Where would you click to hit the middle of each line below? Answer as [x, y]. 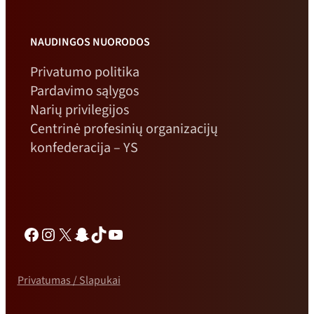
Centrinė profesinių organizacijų [124, 129]
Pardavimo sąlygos [84, 91]
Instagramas [81, 233]
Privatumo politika [84, 72]
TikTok [112, 233]
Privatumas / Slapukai [69, 281]
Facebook [56, 233]
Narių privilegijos [79, 110]
